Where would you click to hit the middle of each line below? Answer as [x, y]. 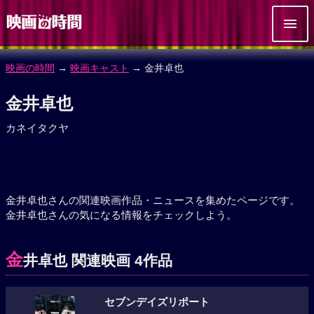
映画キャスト [100, 68]
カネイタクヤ [37, 128]
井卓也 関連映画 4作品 [98, 260]
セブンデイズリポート [157, 302]
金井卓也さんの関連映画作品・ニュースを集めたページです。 [153, 200]
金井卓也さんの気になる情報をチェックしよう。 [121, 215]
